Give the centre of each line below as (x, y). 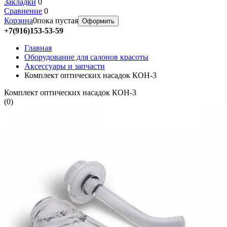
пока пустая (58, 21)
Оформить (98, 21)
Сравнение (23, 11)
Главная (38, 48)
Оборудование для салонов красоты (86, 57)
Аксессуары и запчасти (65, 66)
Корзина (18, 21)
